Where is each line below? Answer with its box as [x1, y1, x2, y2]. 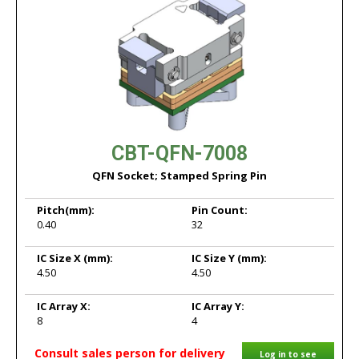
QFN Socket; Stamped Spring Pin [92, 168, 267, 183]
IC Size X [37, 251, 83, 265]
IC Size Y [192, 251, 237, 265]
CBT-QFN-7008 [111, 142, 248, 165]
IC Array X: [37, 299, 91, 313]
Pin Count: [192, 203, 248, 217]
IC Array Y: [192, 299, 244, 313]
